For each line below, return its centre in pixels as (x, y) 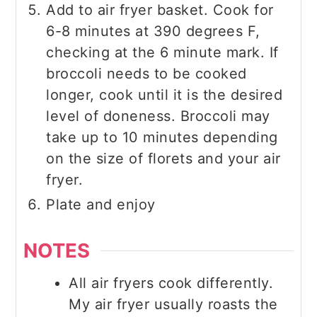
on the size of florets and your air (163, 158)
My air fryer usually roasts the (173, 305)
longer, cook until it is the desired (165, 94)
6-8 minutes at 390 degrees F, (153, 31)
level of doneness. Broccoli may (158, 116)
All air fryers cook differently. (171, 283)
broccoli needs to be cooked (146, 73)
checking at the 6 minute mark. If (162, 52)
